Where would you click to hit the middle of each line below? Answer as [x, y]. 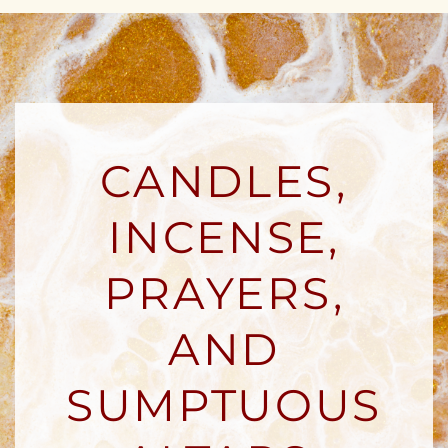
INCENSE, [224, 236]
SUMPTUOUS [224, 404]
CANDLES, [224, 180]
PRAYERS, [224, 292]
